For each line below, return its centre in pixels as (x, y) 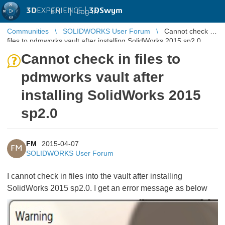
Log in (87, 11)
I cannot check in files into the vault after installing (95, 176)
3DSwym (106, 11)
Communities (28, 31)
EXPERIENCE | (63, 11)
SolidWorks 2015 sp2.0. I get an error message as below (107, 188)
